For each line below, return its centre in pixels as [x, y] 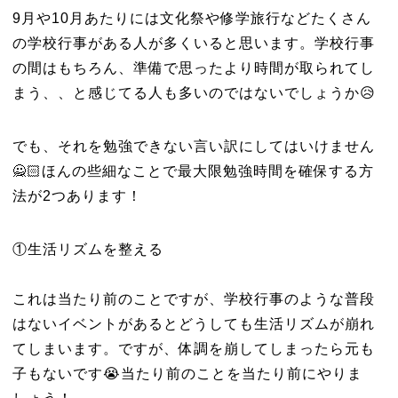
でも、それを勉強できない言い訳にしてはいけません [193, 146]
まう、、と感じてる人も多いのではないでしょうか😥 [194, 93]
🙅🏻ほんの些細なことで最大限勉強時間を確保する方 [193, 171]
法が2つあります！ [77, 196]
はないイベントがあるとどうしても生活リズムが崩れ [193, 324]
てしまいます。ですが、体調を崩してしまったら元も [193, 349]
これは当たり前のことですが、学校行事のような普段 [193, 299]
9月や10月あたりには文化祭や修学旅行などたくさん [191, 18]
